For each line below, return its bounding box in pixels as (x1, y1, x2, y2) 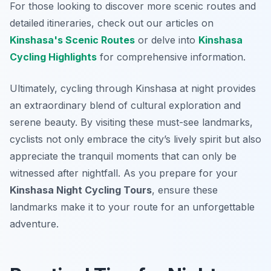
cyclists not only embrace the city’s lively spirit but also (10, 133, 261, 146)
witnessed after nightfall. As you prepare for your (10, 167, 238, 180)
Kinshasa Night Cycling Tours (10, 184, 152, 197)
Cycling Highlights (10, 51, 97, 64)
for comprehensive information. (97, 51, 246, 64)
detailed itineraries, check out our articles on (10, 17, 214, 30)
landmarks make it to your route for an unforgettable (10, 201, 255, 214)
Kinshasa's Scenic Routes (10, 34, 135, 47)
